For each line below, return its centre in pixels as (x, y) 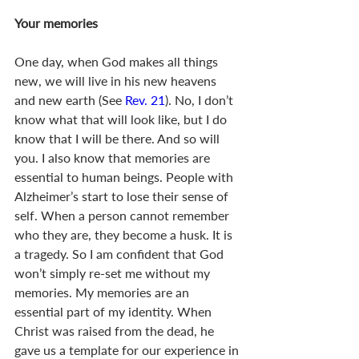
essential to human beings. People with (125, 176)
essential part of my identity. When (115, 311)
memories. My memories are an (103, 292)
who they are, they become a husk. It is (125, 234)
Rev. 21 (145, 99)
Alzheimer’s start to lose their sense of (123, 196)
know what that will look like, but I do (122, 119)
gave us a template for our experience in (128, 349)
